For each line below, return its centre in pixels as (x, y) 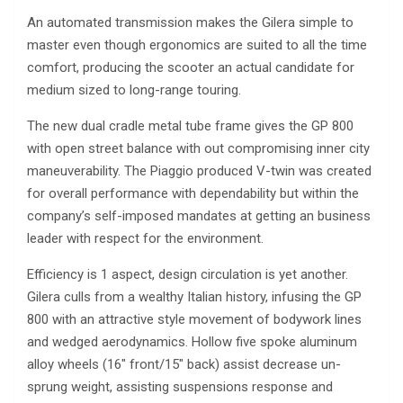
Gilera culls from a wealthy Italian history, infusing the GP (194, 297)
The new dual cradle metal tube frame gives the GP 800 (190, 126)
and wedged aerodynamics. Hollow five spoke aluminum (192, 342)
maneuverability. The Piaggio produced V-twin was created (199, 171)
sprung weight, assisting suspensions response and (180, 387)
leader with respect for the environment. (145, 238)
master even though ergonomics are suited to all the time (197, 45)
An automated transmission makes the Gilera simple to (190, 22)
